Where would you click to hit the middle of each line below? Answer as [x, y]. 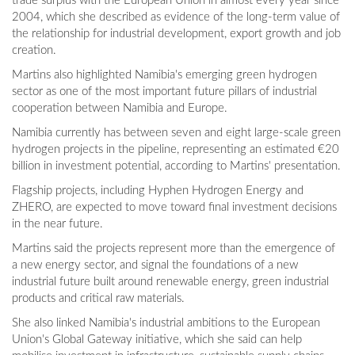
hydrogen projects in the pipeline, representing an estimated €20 [176, 150]
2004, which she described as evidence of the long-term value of [176, 17]
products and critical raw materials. [98, 299]
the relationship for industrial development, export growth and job [176, 34]
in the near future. [57, 224]
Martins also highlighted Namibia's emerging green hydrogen [164, 75]
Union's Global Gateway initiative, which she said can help [157, 340]
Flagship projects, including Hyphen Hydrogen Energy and [158, 191]
